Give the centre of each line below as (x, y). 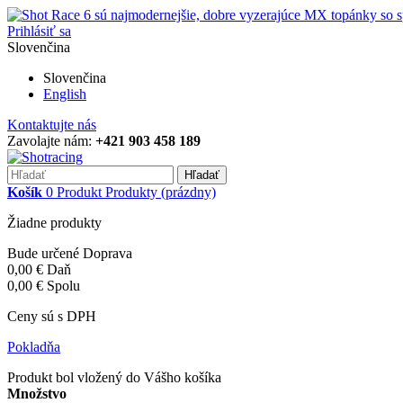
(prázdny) (188, 192)
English (65, 94)
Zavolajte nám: (51, 141)
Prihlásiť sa (39, 31)
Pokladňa (34, 347)
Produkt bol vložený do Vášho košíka (114, 377)
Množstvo (37, 394)
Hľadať (202, 175)
